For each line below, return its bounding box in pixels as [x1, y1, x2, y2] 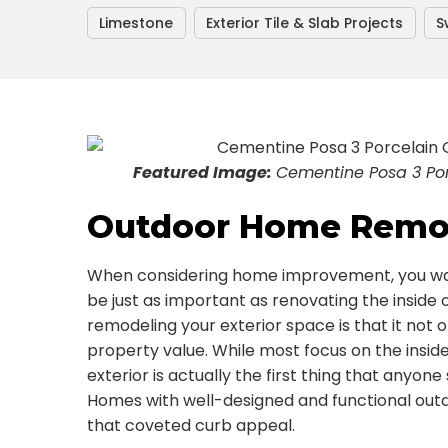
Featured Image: [133, 161, 276, 184]
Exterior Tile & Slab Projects [206, 13, 403, 33]
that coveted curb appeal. [87, 414, 295, 437]
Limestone [99, 13, 173, 33]
